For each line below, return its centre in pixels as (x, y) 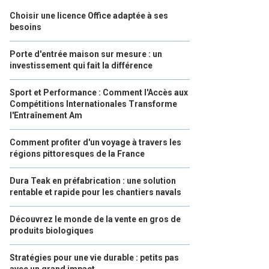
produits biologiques (52, 231)
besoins (26, 27)
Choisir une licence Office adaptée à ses (89, 16)
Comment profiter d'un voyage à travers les (95, 142)
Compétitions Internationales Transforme (93, 104)
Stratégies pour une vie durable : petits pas (94, 258)
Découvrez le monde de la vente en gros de (95, 219)
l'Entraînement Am (46, 115)
